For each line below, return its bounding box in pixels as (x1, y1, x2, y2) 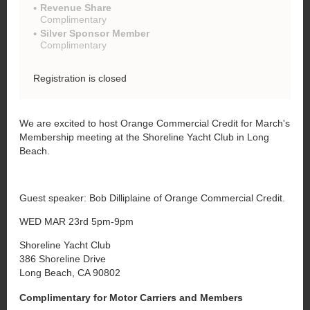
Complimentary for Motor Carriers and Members (19, 291, 243, 303)
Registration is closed (33, 72, 127, 84)
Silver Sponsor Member (40, 27, 149, 39)
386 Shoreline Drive (19, 253, 106, 264)
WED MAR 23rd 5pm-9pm (19, 215, 134, 227)
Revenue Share (40, 1, 111, 13)
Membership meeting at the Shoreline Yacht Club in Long (19, 131, 269, 143)
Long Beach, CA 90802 (19, 266, 120, 278)
